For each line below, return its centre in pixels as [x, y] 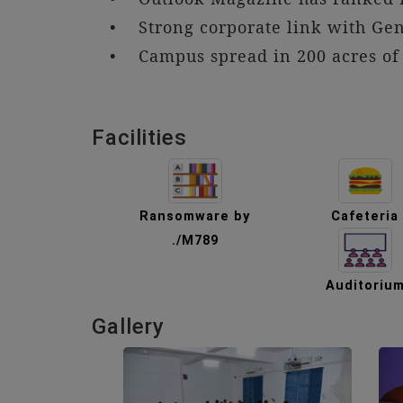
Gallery [128, 327]
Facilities [139, 138]
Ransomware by [195, 216]
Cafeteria [365, 216]
